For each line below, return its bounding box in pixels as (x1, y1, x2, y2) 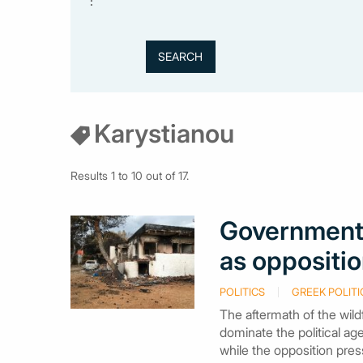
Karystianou (94, 118, 235, 148)
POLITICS (219, 285, 265, 298)
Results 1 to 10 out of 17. (70, 169, 189, 182)
